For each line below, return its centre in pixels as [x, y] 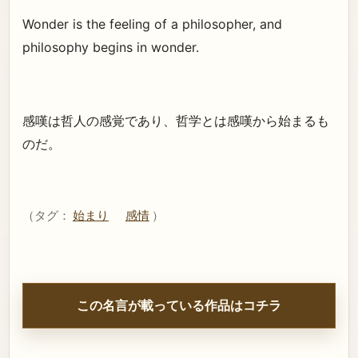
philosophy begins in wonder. [111, 48]
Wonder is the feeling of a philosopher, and [152, 24]
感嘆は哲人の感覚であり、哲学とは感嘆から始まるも [176, 120]
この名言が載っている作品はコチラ [179, 306]
